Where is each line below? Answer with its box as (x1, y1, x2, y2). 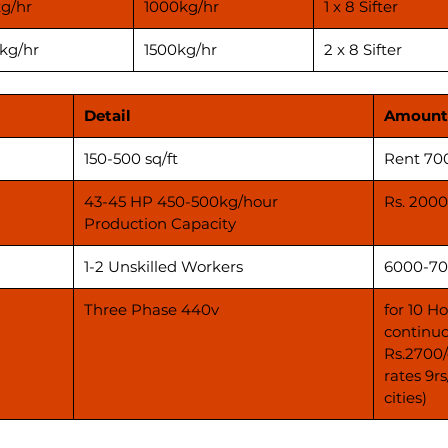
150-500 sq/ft (84, 148, 178, 168)
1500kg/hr (144, 39, 217, 59)
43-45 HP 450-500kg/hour (84, 191, 278, 211)
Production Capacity (84, 213, 236, 233)
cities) (384, 387, 427, 407)
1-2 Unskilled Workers (84, 256, 243, 276)
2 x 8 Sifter (324, 39, 402, 59)
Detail (84, 105, 135, 125)
